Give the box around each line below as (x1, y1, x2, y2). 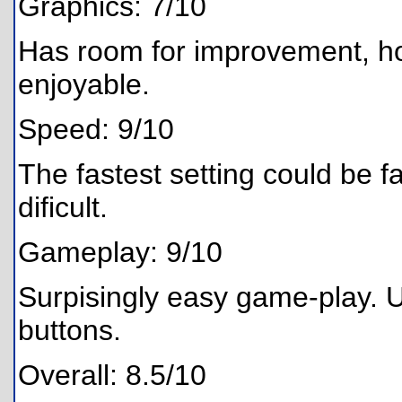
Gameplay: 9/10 (18, 236, 223, 268)
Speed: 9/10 (18, 113, 174, 145)
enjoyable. (18, 68, 150, 100)
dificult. (18, 191, 108, 223)
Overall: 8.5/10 (18, 359, 206, 391)
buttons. (18, 314, 121, 346)
